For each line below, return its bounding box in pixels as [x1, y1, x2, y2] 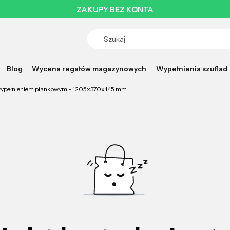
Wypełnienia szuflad [156, 64, 227, 73]
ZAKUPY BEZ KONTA [76, 5, 154, 14]
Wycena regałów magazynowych [32, 64, 147, 73]
